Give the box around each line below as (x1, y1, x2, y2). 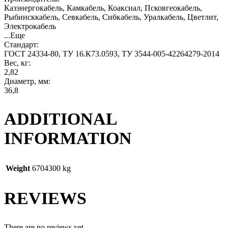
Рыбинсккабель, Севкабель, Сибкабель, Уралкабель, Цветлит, (4, 12, 218, 21)
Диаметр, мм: (4, 76, 50, 85)
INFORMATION (4, 128, 132, 148)
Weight (6, 164, 30, 173)
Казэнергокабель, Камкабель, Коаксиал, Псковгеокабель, (4, 3, 202, 12)
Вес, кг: (4, 58, 31, 67)
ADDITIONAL (4, 109, 117, 128)
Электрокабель (4, 21, 56, 31)
